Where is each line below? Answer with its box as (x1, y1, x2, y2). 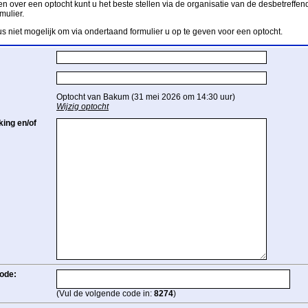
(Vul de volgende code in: (56, 289, 154, 299)
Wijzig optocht (56, 102, 109, 112)
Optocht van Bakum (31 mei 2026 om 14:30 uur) (56, 92, 235, 102)
